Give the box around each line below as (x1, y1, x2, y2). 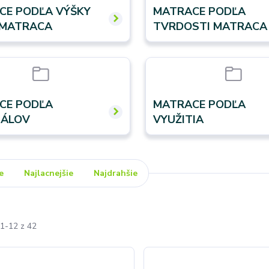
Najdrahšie (94, 167, 138, 179)
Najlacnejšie (24, 167, 74, 179)
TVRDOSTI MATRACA (153, 19, 268, 34)
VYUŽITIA (153, 112, 204, 127)
